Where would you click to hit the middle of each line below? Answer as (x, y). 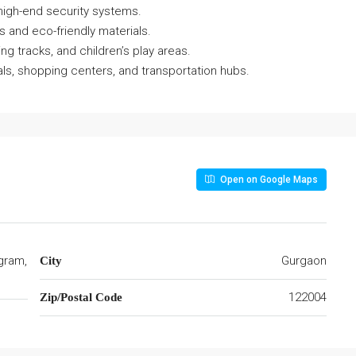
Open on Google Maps (268, 179)
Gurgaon (304, 260)
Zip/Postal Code (81, 297)
